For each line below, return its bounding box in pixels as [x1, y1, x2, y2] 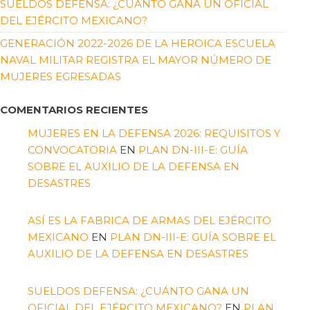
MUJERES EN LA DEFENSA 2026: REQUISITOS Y [28, 127, 280, 140]
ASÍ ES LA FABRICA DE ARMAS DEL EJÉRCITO [28, 214, 271, 228]
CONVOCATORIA [28, 143, 117, 157]
